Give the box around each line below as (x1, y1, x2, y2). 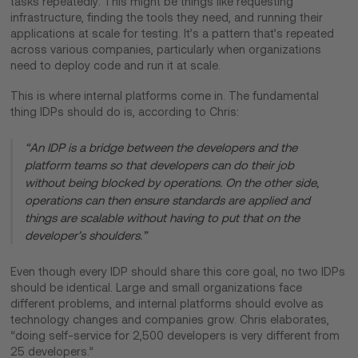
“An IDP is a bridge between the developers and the (25, 141, 298, 155)
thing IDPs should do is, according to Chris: (10, 105, 240, 119)
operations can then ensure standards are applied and (25, 194, 311, 208)
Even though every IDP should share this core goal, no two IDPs (10, 265, 346, 279)
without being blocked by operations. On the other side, (25, 177, 320, 190)
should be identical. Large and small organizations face (10, 281, 303, 295)
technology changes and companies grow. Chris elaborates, (10, 313, 330, 327)
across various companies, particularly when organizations (10, 43, 322, 57)
